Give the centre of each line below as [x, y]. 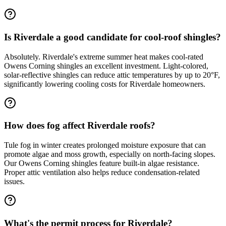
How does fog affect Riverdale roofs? [80, 126]
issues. [14, 181]
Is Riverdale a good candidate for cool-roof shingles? [112, 37]
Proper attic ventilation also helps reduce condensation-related [102, 172]
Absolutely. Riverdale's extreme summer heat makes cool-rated [104, 56]
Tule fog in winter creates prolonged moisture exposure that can [105, 145]
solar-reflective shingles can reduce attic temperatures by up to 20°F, [112, 75]
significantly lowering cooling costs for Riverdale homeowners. [105, 84]
